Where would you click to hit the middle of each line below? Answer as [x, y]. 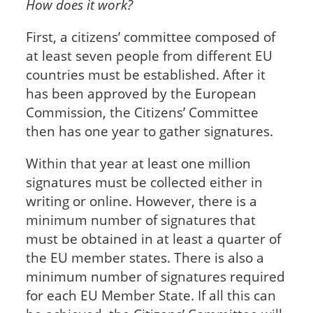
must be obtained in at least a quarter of [153, 238]
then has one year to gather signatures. [149, 131]
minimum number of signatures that [140, 219]
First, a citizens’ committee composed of [150, 36]
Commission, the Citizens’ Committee [142, 112]
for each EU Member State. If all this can [151, 295]
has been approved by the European [141, 93]
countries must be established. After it [145, 74]
